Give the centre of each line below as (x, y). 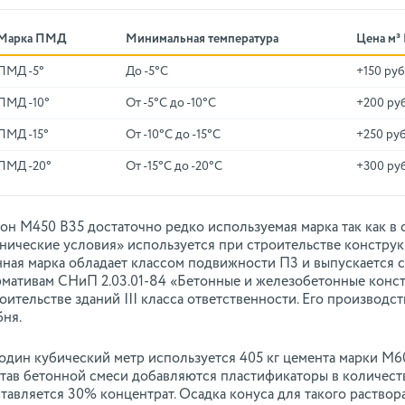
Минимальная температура (202, 39)
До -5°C (147, 71)
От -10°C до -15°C (173, 135)
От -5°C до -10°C (171, 103)
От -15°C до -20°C (174, 166)
